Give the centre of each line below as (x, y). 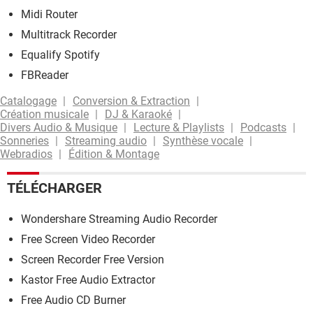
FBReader (45, 75)
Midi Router (49, 14)
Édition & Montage (114, 154)
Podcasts (263, 127)
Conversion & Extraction (131, 101)
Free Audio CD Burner (73, 300)
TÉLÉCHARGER (54, 188)
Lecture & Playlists (179, 127)
